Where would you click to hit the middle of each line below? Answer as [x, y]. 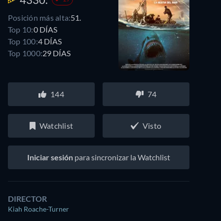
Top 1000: [25, 53]
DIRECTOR [27, 199]
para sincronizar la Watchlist [122, 157]
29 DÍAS [57, 53]
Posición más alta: [39, 17]
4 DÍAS [50, 41]
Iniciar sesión [50, 157]
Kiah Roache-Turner [38, 209]
